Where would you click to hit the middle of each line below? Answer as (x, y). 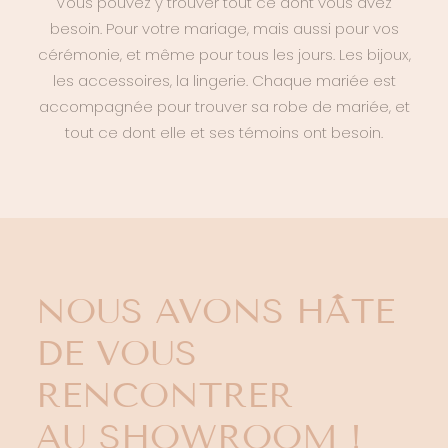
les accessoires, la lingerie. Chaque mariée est (224, 80)
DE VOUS (116, 353)
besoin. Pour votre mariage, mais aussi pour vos (224, 28)
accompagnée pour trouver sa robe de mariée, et (224, 106)
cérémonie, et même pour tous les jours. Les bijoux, (224, 54)
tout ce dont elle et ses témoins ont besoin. (224, 132)
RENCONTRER (164, 395)
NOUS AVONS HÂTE (215, 311)
